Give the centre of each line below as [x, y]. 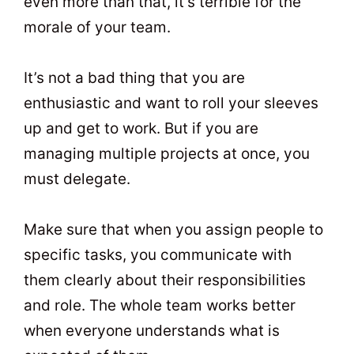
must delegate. [77, 179]
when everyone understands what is [152, 331]
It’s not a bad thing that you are [134, 78]
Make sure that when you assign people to [173, 230]
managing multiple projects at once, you [167, 154]
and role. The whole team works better [160, 306]
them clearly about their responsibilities [165, 281]
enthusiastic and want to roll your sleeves [171, 104]
